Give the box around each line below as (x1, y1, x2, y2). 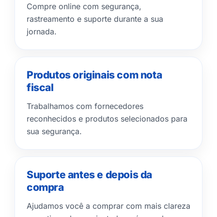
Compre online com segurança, (27, 1, 141, 11)
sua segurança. (27, 126, 82, 136)
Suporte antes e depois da (27, 169, 153, 181)
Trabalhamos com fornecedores (27, 101, 143, 111)
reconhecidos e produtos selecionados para (27, 114, 187, 124)
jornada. (27, 27, 57, 36)
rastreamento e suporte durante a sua (27, 14, 163, 24)
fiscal (27, 81, 54, 93)
